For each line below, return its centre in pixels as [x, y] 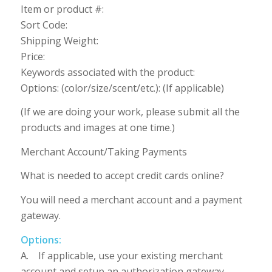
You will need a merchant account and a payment [131, 200]
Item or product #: [62, 9]
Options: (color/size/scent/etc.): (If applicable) [122, 88]
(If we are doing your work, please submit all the [130, 112]
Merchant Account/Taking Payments [104, 151]
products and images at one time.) [97, 128]
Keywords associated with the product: [107, 72]
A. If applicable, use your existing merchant [121, 255]
